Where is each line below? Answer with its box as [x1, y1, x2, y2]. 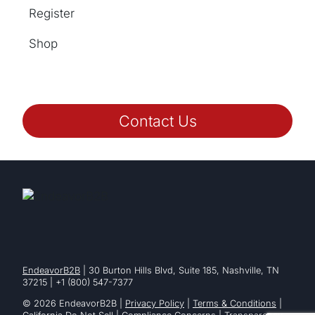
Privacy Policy [125, 298, 184, 309]
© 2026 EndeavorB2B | [22, 298, 125, 309]
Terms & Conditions [193, 298, 276, 309]
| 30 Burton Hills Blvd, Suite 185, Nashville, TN [80, 265, 279, 276]
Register [28, 6, 75, 20]
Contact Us [118, 111, 197, 130]
